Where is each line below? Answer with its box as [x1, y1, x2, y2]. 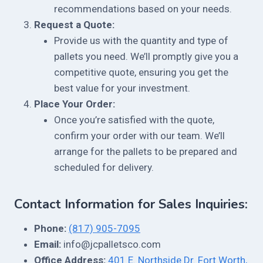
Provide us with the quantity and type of [54, 35, 228, 47]
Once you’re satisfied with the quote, [54, 114, 214, 126]
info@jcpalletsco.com [61, 238, 161, 251]
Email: [34, 238, 61, 251]
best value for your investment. [54, 82, 190, 95]
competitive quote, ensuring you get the [54, 66, 228, 79]
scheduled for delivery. [54, 161, 154, 174]
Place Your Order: [34, 98, 115, 110]
